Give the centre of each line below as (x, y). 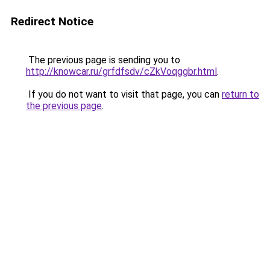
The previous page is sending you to (103, 60)
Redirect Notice (52, 21)
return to (240, 94)
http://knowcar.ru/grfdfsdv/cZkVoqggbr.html (121, 71)
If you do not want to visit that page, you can (124, 94)
